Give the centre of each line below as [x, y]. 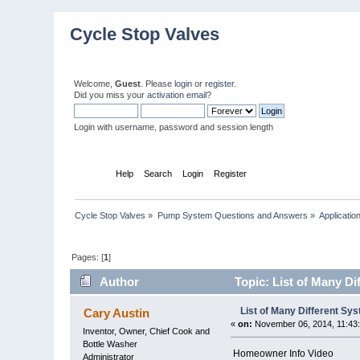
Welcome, [95, 84]
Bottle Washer [110, 344]
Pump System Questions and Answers [232, 215]
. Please [158, 84]
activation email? [180, 95]
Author [119, 282]
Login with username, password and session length [174, 127]
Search [157, 173]
